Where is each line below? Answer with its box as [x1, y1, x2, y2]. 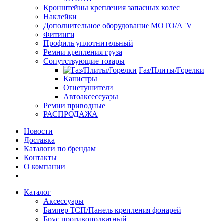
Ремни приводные [43, 101, 105, 110]
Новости [24, 127, 53, 135]
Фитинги [43, 30, 74, 38]
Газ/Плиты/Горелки [139, 66, 204, 74]
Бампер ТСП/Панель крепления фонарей [43, 206, 181, 214]
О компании [24, 162, 65, 171]
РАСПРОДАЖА [43, 110, 98, 118]
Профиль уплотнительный [43, 39, 133, 47]
